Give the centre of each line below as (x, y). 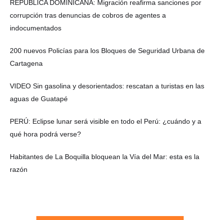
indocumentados (36, 28)
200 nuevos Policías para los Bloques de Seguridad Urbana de (107, 51)
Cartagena (26, 64)
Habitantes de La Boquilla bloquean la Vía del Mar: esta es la (105, 157)
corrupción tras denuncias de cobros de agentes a (88, 15)
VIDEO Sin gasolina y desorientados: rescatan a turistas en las (107, 86)
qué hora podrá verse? (45, 134)
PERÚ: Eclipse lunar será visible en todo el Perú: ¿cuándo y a (106, 122)
